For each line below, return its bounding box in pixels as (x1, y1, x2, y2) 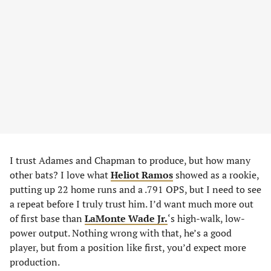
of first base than (10, 212, 85, 225)
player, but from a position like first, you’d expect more (10, 241, 246, 254)
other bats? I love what (10, 168, 111, 181)
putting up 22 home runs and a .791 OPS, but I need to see (10, 183, 261, 196)
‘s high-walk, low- (168, 212, 245, 225)
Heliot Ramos (111, 168, 173, 181)
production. (10, 255, 60, 269)
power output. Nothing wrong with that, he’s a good (10, 226, 232, 240)
